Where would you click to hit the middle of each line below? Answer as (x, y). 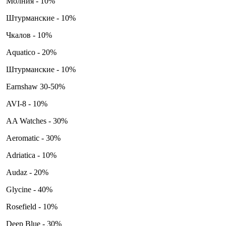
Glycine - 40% (29, 189)
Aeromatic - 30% (32, 138)
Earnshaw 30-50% (36, 86)
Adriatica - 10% (30, 155)
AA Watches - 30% (36, 121)
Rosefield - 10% (31, 206)
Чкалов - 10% (28, 35)
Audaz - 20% (26, 172)
